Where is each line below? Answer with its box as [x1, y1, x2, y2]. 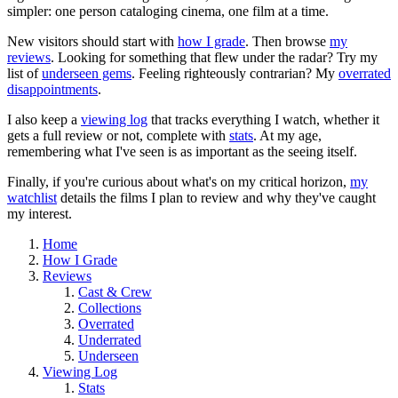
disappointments [7, 82, 98, 98]
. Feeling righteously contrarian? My [131, 66, 338, 82]
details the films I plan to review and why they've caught [57, 190, 376, 206]
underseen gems [42, 66, 131, 82]
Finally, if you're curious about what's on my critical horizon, [7, 174, 350, 190]
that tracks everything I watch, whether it [147, 112, 379, 128]
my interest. [7, 206, 72, 222]
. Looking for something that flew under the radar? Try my [51, 50, 378, 66]
